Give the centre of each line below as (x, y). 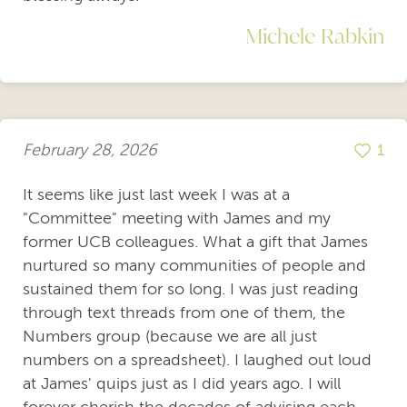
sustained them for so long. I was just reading (190, 288)
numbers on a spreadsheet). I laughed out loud (197, 359)
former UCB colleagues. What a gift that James (195, 241)
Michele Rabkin (315, 35)
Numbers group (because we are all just (170, 336)
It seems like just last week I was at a (156, 194)
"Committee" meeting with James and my (177, 218)
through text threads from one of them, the (184, 312)
